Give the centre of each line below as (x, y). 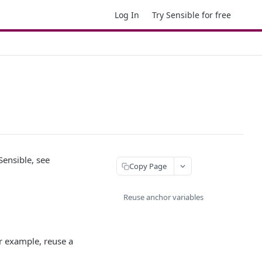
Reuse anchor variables (163, 197)
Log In (127, 15)
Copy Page (148, 166)
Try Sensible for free (192, 15)
